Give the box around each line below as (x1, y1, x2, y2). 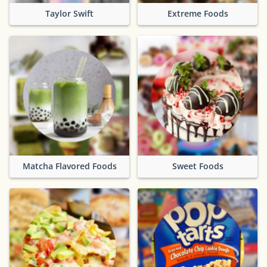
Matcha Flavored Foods (22, 160, 117, 172)
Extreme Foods (167, 8, 228, 20)
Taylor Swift (45, 8, 94, 20)
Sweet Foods (172, 160, 223, 172)
